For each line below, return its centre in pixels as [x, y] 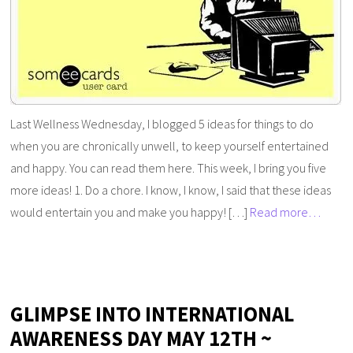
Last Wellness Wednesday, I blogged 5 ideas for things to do [162, 123]
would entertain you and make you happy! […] [130, 212]
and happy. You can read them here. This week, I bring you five [169, 167]
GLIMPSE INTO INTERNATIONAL [152, 314]
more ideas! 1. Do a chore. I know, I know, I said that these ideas [171, 190]
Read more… [286, 212]
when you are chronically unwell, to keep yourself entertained [170, 145]
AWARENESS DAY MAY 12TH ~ [141, 338]
